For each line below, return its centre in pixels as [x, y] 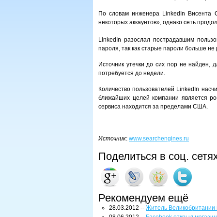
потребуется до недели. [132, 73]
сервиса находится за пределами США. [153, 107]
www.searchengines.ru [159, 139]
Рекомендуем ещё [143, 198]
